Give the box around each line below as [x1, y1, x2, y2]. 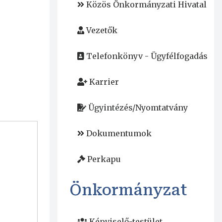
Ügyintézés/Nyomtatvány [88, 103, 188, 113]
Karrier [89, 77, 119, 87]
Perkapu [87, 154, 121, 165]
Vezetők [86, 25, 117, 36]
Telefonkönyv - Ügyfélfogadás [86, 51, 208, 61]
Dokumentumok [86, 128, 152, 139]
